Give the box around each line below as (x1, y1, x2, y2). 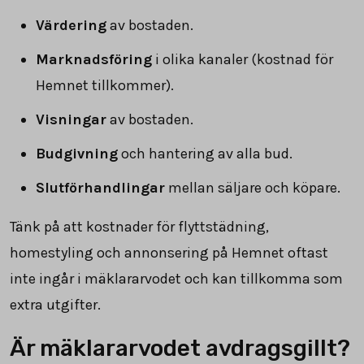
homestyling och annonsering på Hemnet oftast (10, 243, 328, 262)
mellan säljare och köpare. (165, 178, 340, 197)
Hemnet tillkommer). (36, 76, 174, 94)
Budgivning (36, 144, 118, 162)
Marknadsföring (36, 50, 152, 68)
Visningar (36, 110, 106, 128)
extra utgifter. (10, 295, 101, 314)
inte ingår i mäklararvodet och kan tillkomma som (10, 269, 343, 288)
